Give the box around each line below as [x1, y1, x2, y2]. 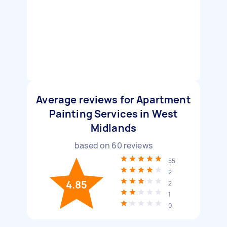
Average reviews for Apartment [36, 93, 191, 106]
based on [74, 140, 112, 151]
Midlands [90, 121, 137, 135]
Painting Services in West [49, 107, 178, 121]
